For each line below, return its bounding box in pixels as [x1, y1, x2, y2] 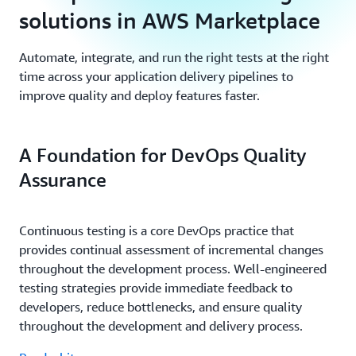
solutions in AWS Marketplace [19, 7, 320, 33]
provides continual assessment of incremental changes [19, 242, 323, 257]
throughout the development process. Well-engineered [19, 261, 327, 277]
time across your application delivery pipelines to [19, 68, 293, 84]
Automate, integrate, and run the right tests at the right [19, 49, 329, 65]
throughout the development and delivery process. [19, 318, 303, 334]
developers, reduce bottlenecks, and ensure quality [19, 299, 302, 315]
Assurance [19, 168, 106, 191]
